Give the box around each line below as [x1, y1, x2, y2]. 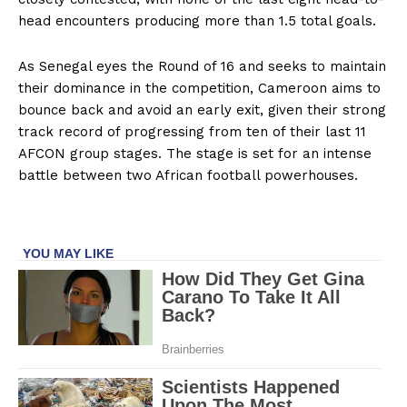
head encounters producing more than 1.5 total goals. [18, 13, 376, 29]
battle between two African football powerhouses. [18, 167, 358, 184]
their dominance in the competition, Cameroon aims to [18, 80, 381, 96]
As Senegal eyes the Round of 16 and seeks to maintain [18, 58, 386, 74]
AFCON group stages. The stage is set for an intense [18, 145, 372, 162]
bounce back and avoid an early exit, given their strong [18, 102, 386, 118]
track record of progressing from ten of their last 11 [18, 124, 366, 140]
